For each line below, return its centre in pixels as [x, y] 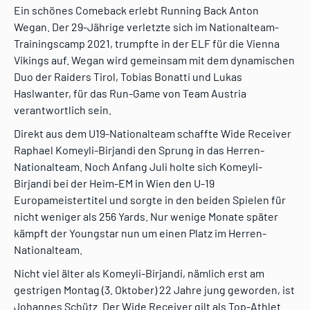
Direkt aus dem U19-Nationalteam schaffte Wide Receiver [153, 134]
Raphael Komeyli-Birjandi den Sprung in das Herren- [139, 150]
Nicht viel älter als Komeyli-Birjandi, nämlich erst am [139, 273]
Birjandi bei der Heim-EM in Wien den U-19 [114, 183]
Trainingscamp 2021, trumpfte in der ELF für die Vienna [147, 44]
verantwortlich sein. [63, 110]
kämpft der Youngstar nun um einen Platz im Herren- [140, 233]
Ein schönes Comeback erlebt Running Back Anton [136, 10]
